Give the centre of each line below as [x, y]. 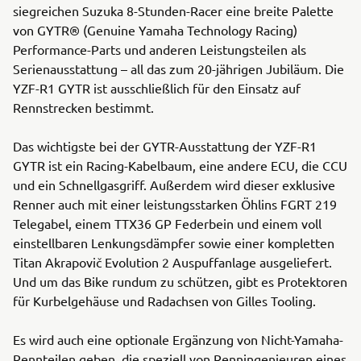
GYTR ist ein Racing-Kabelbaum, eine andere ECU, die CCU [180, 165]
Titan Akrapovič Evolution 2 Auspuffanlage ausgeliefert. [172, 262]
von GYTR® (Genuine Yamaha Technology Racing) [155, 30]
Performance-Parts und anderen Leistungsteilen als [160, 49]
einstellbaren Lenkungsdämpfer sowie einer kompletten [174, 243]
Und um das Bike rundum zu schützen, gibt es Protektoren [180, 281]
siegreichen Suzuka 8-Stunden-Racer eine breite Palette [173, 10]
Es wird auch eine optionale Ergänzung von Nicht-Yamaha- [178, 339]
